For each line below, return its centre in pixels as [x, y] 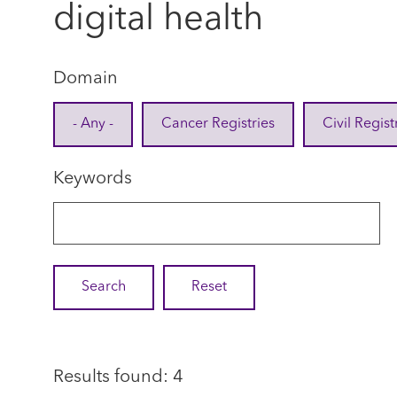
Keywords [93, 179]
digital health [158, 20]
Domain [86, 79]
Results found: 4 [123, 378]
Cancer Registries [218, 124]
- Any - [93, 124]
